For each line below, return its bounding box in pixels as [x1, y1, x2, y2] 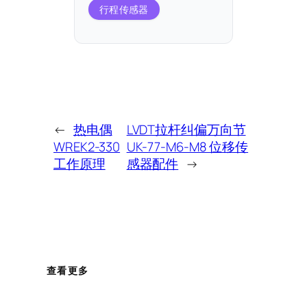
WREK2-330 [53, 137, 121, 156]
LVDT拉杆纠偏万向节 [126, 120, 246, 138]
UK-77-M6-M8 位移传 [126, 137, 249, 156]
